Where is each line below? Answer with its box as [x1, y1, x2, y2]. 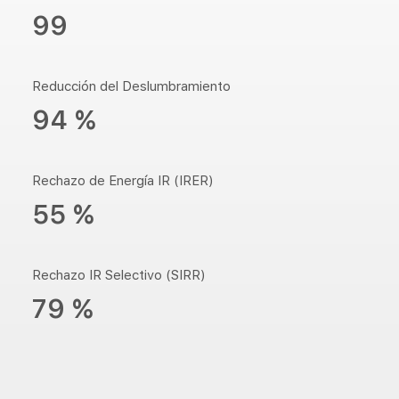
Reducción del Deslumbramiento [32, 78, 231, 94]
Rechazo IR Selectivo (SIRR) [32, 267, 206, 283]
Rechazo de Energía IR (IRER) [32, 173, 214, 189]
